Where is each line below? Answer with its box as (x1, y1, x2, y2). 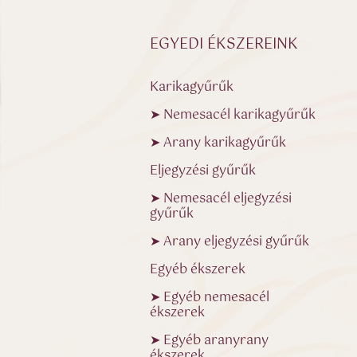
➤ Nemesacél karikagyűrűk (150, 104, 316, 126)
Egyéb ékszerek (150, 258, 246, 280)
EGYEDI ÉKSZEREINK (150, 32, 299, 57)
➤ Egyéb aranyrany (150, 329, 269, 351)
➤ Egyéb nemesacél (150, 286, 270, 308)
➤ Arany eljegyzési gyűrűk (150, 230, 310, 253)
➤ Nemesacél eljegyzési (150, 187, 292, 210)
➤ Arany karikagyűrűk (150, 131, 287, 154)
